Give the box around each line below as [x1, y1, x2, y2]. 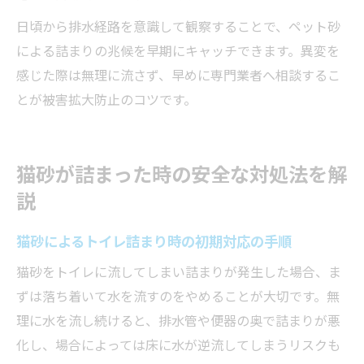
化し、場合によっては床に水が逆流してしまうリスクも [16, 334, 340, 354]
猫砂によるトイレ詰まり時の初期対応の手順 [16, 229, 292, 251]
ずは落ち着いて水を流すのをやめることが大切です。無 [16, 285, 340, 305]
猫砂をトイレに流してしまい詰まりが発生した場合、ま [16, 261, 341, 281]
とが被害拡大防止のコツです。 [16, 89, 197, 109]
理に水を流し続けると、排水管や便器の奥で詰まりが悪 [16, 310, 340, 330]
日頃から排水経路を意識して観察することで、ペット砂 [16, 15, 340, 36]
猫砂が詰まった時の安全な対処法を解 [16, 158, 347, 188]
